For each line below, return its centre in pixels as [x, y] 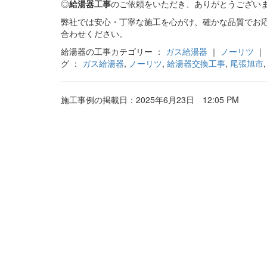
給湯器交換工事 [196, 63]
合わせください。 [94, 33]
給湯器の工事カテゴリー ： [113, 51]
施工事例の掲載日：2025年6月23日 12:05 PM [150, 99]
